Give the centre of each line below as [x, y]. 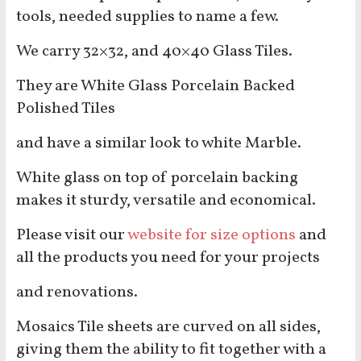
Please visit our [71, 236]
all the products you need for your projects [168, 258]
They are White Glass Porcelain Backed [155, 87]
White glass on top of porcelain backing [157, 178]
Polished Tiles [65, 109]
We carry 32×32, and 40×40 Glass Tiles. [154, 52]
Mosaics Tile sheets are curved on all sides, [168, 328]
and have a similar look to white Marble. [158, 144]
